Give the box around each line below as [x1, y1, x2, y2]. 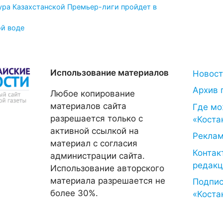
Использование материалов [50, 67, 169, 78]
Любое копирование [50, 88, 135, 99]
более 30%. [50, 188, 98, 198]
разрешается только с [50, 113, 143, 123]
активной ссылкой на [50, 125, 139, 136]
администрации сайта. [50, 150, 145, 161]
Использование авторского [50, 163, 164, 173]
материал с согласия [50, 138, 137, 148]
